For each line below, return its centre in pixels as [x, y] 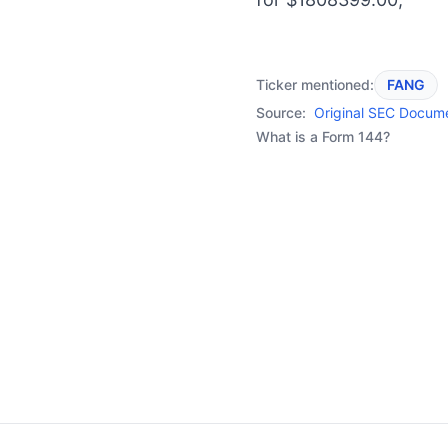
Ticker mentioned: [315, 84]
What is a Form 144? [323, 136]
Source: [281, 112]
